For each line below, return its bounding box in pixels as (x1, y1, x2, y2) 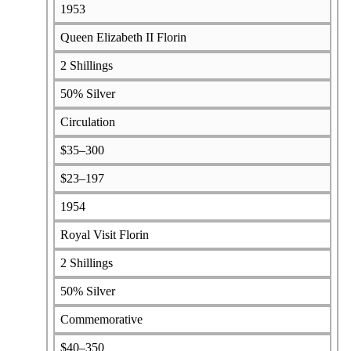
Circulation (60, 114, 115, 128)
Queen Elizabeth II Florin (60, 30, 186, 44)
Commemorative (60, 312, 143, 326)
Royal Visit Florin (60, 227, 149, 241)
